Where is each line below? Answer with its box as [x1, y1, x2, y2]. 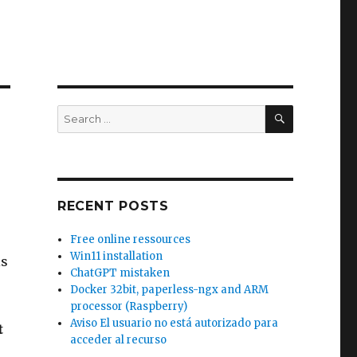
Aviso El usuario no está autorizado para [70, 316, 279, 330]
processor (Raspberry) [70, 300, 188, 313]
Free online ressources [70, 233, 191, 246]
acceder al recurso [70, 333, 167, 347]
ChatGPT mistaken [70, 266, 171, 280]
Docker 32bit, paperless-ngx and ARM [70, 283, 269, 296]
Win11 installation [70, 249, 163, 263]
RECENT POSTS [57, 198, 169, 214]
